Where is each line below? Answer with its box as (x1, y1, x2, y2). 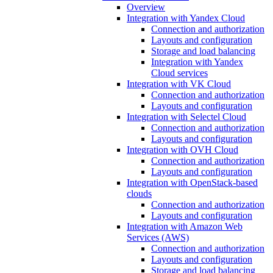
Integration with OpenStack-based (127, 177, 258, 188)
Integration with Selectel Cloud (127, 112, 246, 122)
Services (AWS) (127, 232, 189, 243)
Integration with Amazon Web (127, 221, 243, 232)
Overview (127, 2, 165, 12)
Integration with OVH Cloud (127, 144, 238, 155)
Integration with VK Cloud (127, 79, 231, 89)
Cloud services (151, 68, 208, 78)
